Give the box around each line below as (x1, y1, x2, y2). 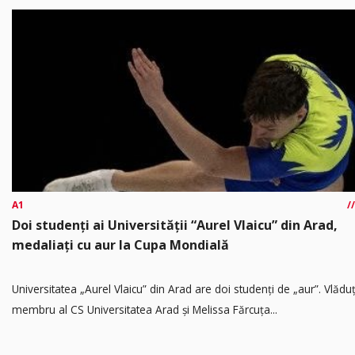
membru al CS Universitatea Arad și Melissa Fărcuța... (12, 302, 277, 318)
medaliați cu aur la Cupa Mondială (12, 236, 229, 254)
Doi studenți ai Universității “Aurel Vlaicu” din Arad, (12, 216, 338, 235)
